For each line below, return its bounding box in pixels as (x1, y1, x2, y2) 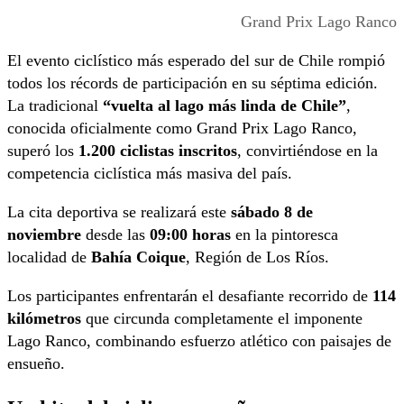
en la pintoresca (231, 225, 338, 244)
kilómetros (7, 309, 81, 328)
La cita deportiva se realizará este (7, 203, 231, 222)
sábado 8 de (231, 203, 313, 222)
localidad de (7, 248, 91, 267)
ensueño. (7, 354, 65, 373)
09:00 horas (150, 225, 231, 244)
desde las (81, 225, 150, 244)
